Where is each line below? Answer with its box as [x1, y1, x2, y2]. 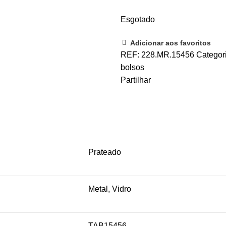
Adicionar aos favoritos [130, 39, 211, 47]
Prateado [88, 148, 121, 157]
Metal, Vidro [88, 185, 131, 194]
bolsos [121, 63, 144, 72]
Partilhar [121, 76, 151, 85]
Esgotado [121, 15, 155, 24]
